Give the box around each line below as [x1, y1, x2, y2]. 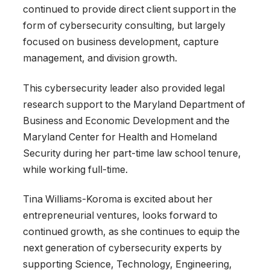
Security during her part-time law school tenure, [23, 147, 241, 159]
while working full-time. [23, 163, 128, 175]
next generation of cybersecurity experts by [23, 242, 222, 254]
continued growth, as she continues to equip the [23, 226, 240, 238]
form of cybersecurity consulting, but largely [23, 20, 225, 32]
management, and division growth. [23, 52, 177, 64]
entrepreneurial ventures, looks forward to [23, 210, 218, 222]
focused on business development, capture [23, 36, 219, 48]
